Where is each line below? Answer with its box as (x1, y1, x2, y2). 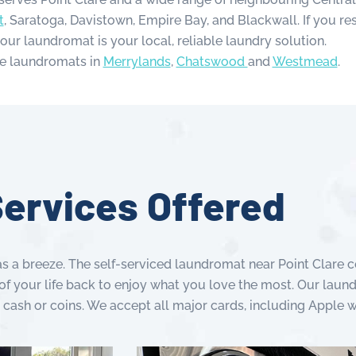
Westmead (272, 54, 338, 70)
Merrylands (103, 54, 171, 70)
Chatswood (176, 54, 248, 70)
